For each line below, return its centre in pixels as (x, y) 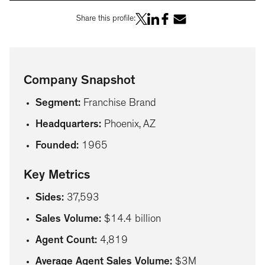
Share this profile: (106, 19)
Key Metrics (57, 176)
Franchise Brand (120, 104)
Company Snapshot (79, 81)
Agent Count (65, 241)
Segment (57, 104)
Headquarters (67, 125)
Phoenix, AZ (130, 125)
